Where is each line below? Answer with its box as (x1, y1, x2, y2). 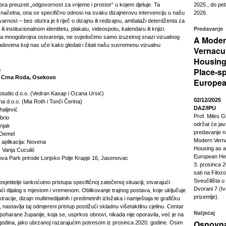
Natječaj (194, 209, 215, 216)
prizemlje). (194, 194, 219, 200)
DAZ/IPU (194, 105, 216, 111)
